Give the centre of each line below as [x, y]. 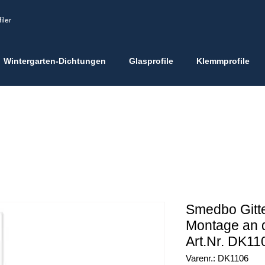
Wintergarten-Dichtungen [54, 61]
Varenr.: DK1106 [217, 258]
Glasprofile [151, 61]
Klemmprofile [223, 61]
